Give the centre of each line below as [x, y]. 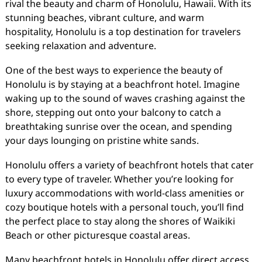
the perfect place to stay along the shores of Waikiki [120, 221]
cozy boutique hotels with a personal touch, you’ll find [124, 207]
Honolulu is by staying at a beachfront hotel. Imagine [122, 84]
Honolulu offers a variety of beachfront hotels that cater [129, 165]
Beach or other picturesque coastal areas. [97, 235]
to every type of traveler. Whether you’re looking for [119, 179]
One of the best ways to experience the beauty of [114, 70]
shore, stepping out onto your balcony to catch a [113, 112]
